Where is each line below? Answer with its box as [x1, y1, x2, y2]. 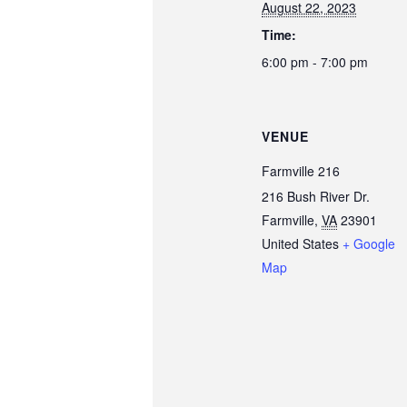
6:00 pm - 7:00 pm [262, 53, 369, 72]
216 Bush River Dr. [262, 187, 371, 206]
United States [262, 234, 340, 253]
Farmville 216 [262, 162, 341, 181]
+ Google [342, 234, 396, 253]
